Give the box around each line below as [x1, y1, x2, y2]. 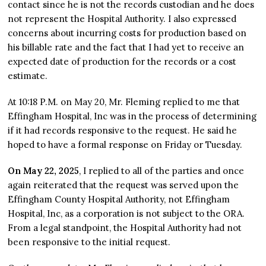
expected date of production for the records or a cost [8, 56, 237, 68]
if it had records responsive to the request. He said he [8, 125, 237, 137]
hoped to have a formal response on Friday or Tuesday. [8, 139, 243, 151]
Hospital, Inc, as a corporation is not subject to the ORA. [8, 208, 245, 220]
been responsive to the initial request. [8, 236, 171, 248]
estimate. [8, 70, 50, 82]
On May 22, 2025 [8, 165, 80, 177]
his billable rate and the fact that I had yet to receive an [8, 42, 245, 53]
